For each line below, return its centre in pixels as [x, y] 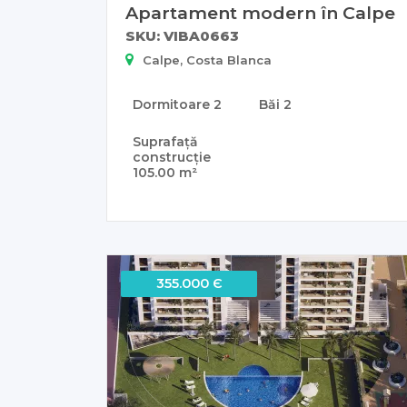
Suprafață [165, 142]
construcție [172, 158]
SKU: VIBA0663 [182, 36]
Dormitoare [173, 105]
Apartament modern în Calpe [260, 13]
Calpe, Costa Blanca [207, 60]
